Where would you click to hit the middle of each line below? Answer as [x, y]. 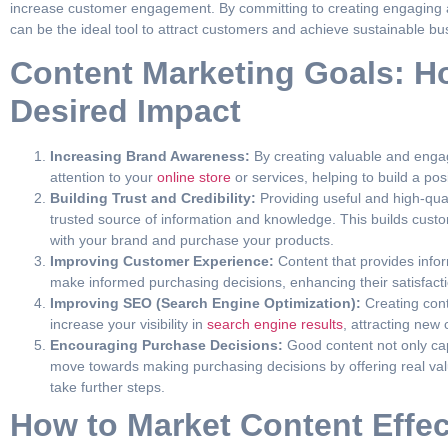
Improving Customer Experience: [162, 261]
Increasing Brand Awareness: [150, 156]
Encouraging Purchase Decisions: [166, 345]
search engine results [273, 324]
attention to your [101, 177]
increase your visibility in [126, 324]
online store [192, 177]
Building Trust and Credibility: [153, 198]
